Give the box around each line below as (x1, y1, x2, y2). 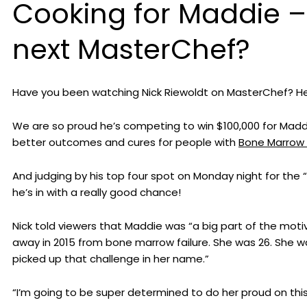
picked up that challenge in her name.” (12, 251, 212, 267)
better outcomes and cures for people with (12, 135, 238, 150)
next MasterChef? (12, 30, 250, 69)
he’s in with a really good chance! (12, 185, 181, 200)
